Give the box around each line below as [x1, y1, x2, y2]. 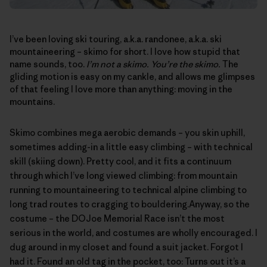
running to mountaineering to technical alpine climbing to [10, 184, 247, 196]
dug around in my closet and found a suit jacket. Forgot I [10, 241, 243, 253]
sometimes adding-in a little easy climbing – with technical [10, 141, 253, 153]
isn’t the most [166, 213, 225, 225]
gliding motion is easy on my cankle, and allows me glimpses [10, 71, 255, 83]
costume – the [10, 213, 72, 225]
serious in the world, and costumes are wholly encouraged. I [10, 227, 257, 239]
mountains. [10, 96, 55, 108]
